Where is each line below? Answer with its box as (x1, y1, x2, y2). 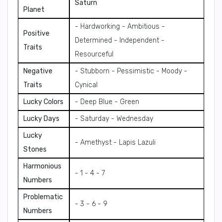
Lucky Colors (23, 98, 63, 106)
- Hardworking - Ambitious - (75, 22, 165, 31)
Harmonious (23, 162, 61, 170)
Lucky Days (23, 114, 59, 123)
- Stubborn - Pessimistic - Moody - (75, 67, 187, 75)
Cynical (75, 81, 98, 89)
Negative (23, 67, 53, 75)
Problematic (23, 193, 63, 201)
